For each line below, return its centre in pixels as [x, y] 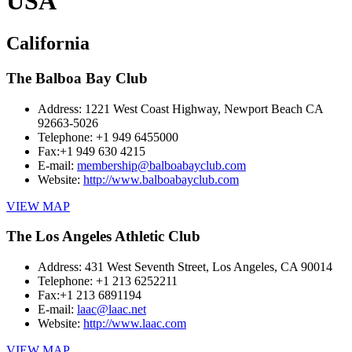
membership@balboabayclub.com [161, 165]
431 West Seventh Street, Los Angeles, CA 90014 [209, 266]
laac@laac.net [112, 309]
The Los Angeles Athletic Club [103, 236]
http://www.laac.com [135, 323]
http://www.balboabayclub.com [161, 179]
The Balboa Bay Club [77, 78]
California [48, 43]
